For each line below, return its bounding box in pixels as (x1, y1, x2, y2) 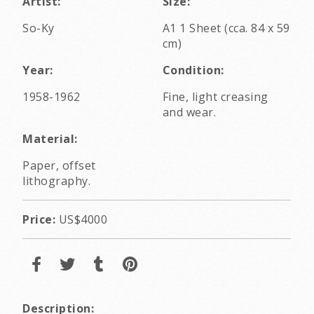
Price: (22, 212, 55, 228)
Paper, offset (22, 158, 96, 174)
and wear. (162, 104, 216, 121)
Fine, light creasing (162, 89, 268, 105)
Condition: (162, 62, 224, 78)
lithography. (22, 173, 90, 189)
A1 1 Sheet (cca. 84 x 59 (162, 20, 290, 36)
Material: (22, 131, 78, 147)
